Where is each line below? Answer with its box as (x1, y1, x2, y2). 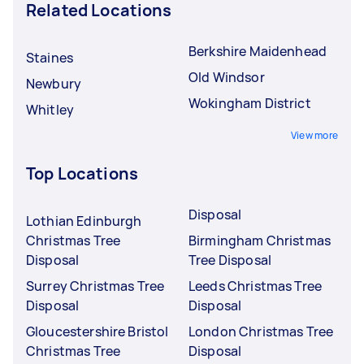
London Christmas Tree (188, 323, 334, 340)
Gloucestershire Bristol (26, 323, 169, 340)
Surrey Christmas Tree (26, 277, 165, 295)
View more (290, 128, 338, 142)
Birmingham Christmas (188, 232, 331, 249)
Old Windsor (188, 68, 265, 86)
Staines (26, 49, 74, 67)
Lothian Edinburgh (26, 212, 142, 230)
